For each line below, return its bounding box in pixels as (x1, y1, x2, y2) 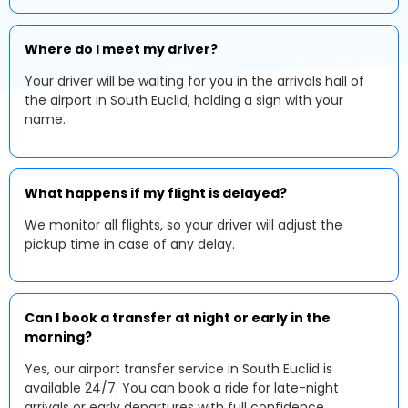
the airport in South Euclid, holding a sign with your (25, 91, 343, 109)
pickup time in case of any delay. (25, 235, 235, 253)
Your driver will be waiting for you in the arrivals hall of (25, 72, 364, 90)
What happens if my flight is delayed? (25, 184, 287, 202)
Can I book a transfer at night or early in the (25, 309, 331, 327)
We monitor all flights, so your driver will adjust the (25, 216, 342, 234)
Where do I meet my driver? (25, 40, 218, 58)
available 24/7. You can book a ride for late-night (25, 379, 339, 397)
